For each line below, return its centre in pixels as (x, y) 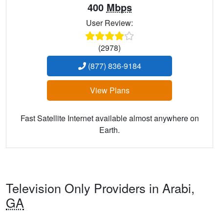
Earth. (109, 130)
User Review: (109, 23)
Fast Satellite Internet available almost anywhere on (109, 118)
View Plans (109, 90)
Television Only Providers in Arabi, (100, 188)
